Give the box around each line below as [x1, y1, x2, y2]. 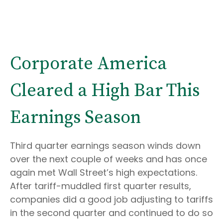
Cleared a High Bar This [10, 80, 200, 102]
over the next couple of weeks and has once [10, 153, 207, 165]
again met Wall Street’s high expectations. [10, 166, 197, 179]
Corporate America [10, 53, 167, 75]
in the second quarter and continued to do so [10, 207, 213, 219]
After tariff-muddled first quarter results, [10, 180, 191, 192]
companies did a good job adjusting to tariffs [10, 193, 213, 206]
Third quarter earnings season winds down [10, 139, 201, 152]
